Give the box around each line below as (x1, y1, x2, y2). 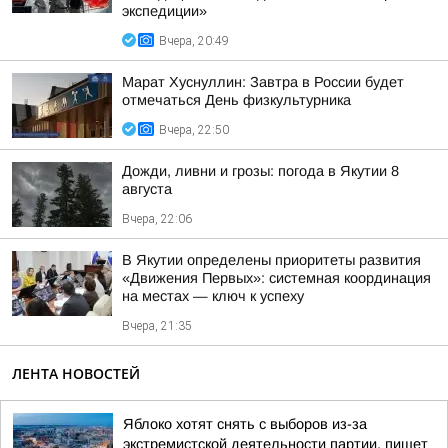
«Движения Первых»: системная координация (122, 270, 431, 286)
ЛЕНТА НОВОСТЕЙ (12, 364, 140, 383)
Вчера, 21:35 (122, 319, 192, 333)
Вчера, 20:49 (159, 34, 229, 48)
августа (122, 181, 172, 197)
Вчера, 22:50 (159, 123, 229, 137)
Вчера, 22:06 (122, 212, 192, 226)
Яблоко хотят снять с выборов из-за (123, 416, 367, 432)
